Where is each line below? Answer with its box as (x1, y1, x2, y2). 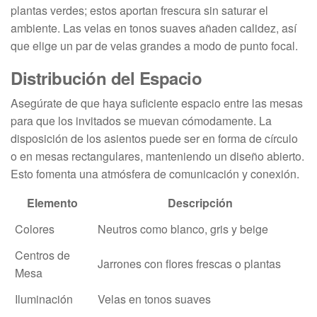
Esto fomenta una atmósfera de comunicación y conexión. (11, 165, 299, 182)
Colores (15, 220, 54, 237)
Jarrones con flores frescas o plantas (98, 255, 281, 272)
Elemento (26, 194, 78, 211)
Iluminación (15, 290, 73, 307)
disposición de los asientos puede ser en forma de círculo (11, 129, 298, 146)
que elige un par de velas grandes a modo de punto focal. (11, 37, 298, 54)
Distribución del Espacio (11, 65, 202, 90)
